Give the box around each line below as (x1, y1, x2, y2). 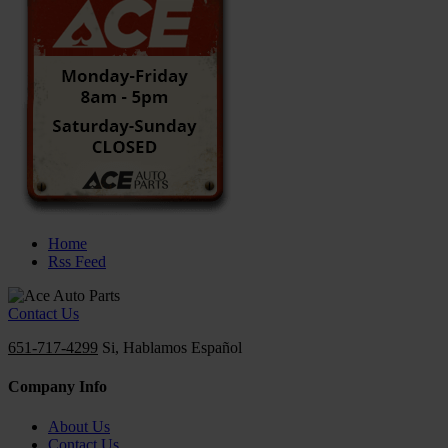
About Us (48, 417, 110, 435)
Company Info (8, 378, 107, 396)
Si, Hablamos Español (98, 339, 242, 357)
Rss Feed (48, 253, 106, 271)
